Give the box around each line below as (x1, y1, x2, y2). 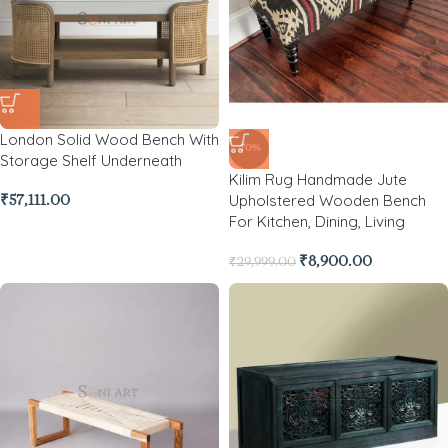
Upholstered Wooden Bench (229, 191, 426, 210)
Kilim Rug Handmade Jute (229, 170, 407, 189)
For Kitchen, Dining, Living (229, 212, 405, 231)
